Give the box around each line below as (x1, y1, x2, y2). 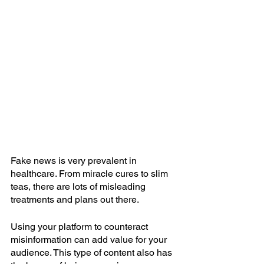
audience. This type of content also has (11, 247, 174, 259)
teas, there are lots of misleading (11, 181, 148, 193)
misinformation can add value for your (11, 234, 169, 246)
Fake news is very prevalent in (11, 155, 139, 167)
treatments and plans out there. (11, 194, 139, 206)
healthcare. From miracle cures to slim (11, 168, 170, 180)
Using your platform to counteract (11, 221, 150, 233)
